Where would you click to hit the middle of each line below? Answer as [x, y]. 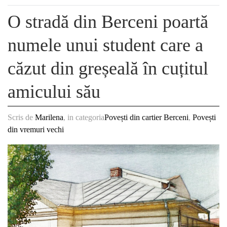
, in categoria [84, 117]
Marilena [49, 117]
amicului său [54, 92]
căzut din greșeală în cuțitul [108, 68]
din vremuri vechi [36, 129]
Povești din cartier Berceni [146, 117]
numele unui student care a [105, 45]
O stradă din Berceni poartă [108, 22]
